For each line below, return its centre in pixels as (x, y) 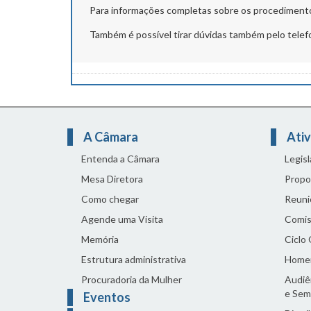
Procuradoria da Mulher (132, 280)
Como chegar (110, 199)
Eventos (107, 297)
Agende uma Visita (122, 219)
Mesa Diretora (112, 179)
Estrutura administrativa (134, 260)
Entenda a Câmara (120, 159)
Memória (100, 239)
